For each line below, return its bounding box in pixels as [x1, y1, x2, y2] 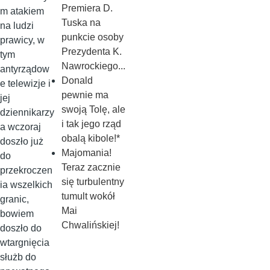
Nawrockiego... [61, 61, 125, 71]
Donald [61, 75, 93, 86]
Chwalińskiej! [61, 220, 119, 230]
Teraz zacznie [61, 162, 121, 172]
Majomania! [61, 148, 111, 158]
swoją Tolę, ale [61, 104, 125, 115]
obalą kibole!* [61, 133, 120, 143]
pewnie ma [61, 90, 108, 100]
